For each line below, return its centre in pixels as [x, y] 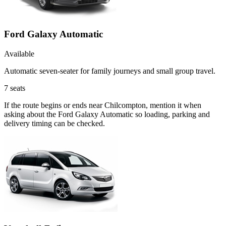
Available [19, 54]
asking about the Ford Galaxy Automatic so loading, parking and [107, 115]
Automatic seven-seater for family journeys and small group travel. [110, 71]
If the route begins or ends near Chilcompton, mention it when [103, 105]
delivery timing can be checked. [54, 124]
